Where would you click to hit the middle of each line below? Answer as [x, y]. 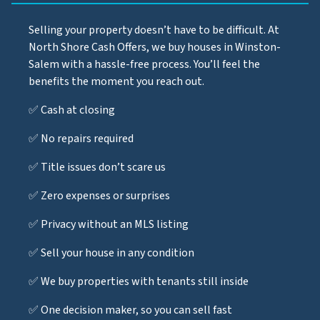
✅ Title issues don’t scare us [97, 167]
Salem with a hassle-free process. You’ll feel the [144, 64]
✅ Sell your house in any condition [111, 252]
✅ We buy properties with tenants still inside [139, 281]
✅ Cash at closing [72, 110]
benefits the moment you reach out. [116, 81]
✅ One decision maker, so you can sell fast [130, 310]
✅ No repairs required [81, 138]
